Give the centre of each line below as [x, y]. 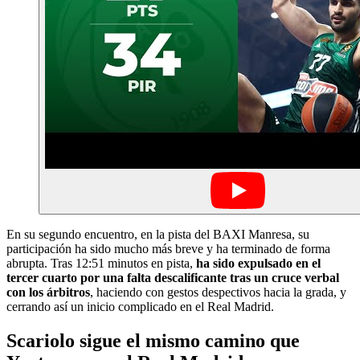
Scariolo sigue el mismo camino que [153, 340]
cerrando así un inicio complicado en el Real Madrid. [140, 306]
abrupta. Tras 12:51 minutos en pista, [101, 263]
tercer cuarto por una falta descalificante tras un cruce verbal [173, 277]
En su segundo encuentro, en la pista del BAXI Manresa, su [158, 234]
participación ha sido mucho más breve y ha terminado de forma [168, 248]
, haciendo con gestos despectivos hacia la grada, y [218, 292]
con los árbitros [48, 292]
